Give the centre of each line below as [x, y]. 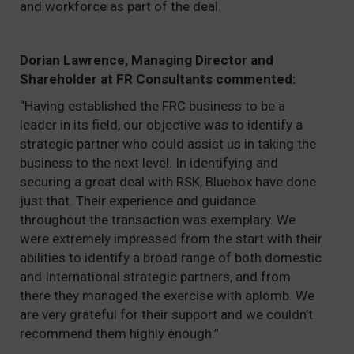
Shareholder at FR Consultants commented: [158, 79]
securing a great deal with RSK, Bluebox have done [168, 182]
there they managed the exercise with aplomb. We [167, 296]
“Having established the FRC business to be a [153, 106]
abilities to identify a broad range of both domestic [171, 258]
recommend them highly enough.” [119, 333]
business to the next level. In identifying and [149, 163]
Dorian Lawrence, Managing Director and [147, 60]
